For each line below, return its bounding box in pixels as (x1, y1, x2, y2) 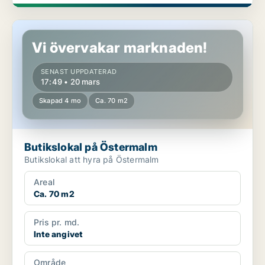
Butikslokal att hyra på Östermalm (24, 154, 159, 165)
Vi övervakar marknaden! (32, 39, 208, 57)
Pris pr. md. (34, 217, 80, 228)
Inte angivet (34, 229, 83, 240)
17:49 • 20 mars (41, 77, 100, 87)
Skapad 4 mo (39, 96, 82, 105)
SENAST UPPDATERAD (41, 67, 117, 76)
